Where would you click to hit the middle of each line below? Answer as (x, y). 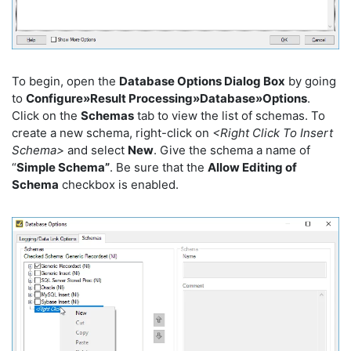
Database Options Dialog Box (202, 81)
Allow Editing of (252, 167)
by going (311, 81)
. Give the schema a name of (232, 150)
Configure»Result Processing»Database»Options (166, 98)
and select (96, 150)
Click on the (46, 115)
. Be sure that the (159, 167)
